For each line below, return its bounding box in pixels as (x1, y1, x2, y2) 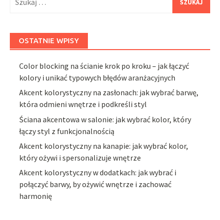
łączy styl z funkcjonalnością (19, 126, 115, 136)
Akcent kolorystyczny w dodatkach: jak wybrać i (19, 167, 177, 178)
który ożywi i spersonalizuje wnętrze (19, 152, 141, 163)
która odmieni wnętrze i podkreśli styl (19, 99, 147, 110)
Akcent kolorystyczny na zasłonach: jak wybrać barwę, (19, 87, 199, 98)
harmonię (19, 191, 53, 201)
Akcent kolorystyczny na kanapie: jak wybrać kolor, (19, 140, 189, 151)
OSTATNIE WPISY (19, 36, 79, 45)
